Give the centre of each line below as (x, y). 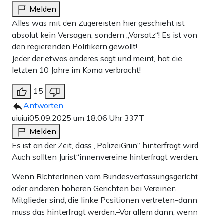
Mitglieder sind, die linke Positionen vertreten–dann (104, 200)
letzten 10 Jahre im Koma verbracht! (76, 70)
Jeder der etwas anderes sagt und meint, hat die (97, 58)
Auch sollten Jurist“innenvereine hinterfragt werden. (105, 157)
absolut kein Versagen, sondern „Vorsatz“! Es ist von (104, 34)
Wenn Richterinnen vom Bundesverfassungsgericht (105, 176)
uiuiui (21, 118)
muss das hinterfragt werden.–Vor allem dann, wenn (105, 211)
